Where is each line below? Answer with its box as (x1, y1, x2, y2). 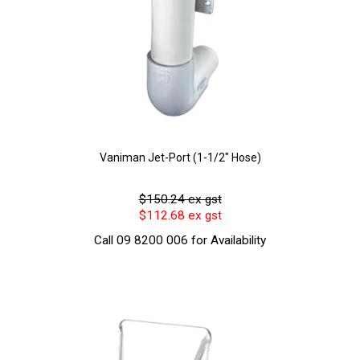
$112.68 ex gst (138, 207, 222, 223)
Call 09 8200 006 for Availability (94, 232, 266, 247)
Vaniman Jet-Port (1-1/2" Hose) (99, 150, 261, 164)
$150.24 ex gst (138, 191, 222, 207)
